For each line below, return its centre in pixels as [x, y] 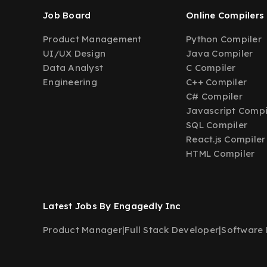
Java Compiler [220, 53]
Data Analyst [73, 68]
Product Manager [83, 230]
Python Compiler [224, 39]
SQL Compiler [217, 125]
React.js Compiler [226, 139]
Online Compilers [225, 15]
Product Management [92, 39]
